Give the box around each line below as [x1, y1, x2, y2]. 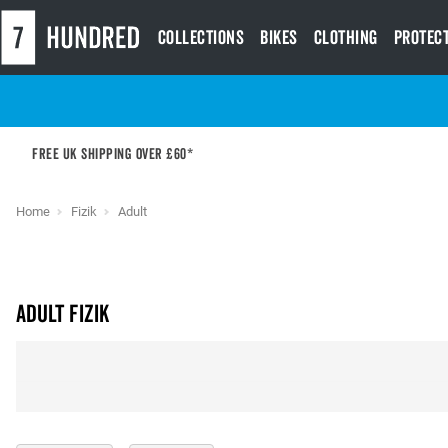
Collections [157, 25, 244, 50]
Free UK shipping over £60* [32, 145, 193, 164]
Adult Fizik [16, 299, 109, 330]
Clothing [313, 25, 378, 50]
